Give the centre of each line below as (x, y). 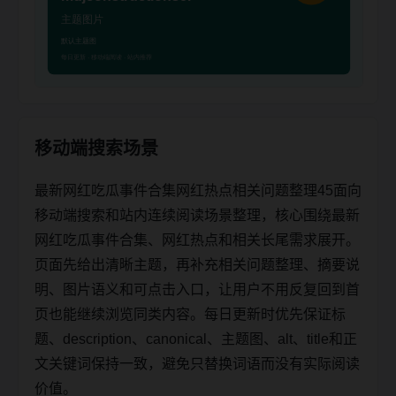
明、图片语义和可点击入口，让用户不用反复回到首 (197, 289)
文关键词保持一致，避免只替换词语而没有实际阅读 (197, 363)
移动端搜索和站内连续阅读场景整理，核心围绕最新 (197, 215)
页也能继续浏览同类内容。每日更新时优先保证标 (190, 314)
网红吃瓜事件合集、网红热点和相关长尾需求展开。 (197, 240)
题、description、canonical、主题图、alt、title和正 (196, 339)
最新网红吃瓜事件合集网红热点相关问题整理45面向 (198, 190)
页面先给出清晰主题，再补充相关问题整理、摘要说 (197, 264)
